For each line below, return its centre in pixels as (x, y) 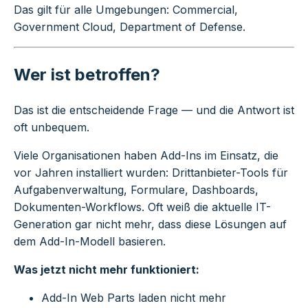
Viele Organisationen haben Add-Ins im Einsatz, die (146, 156)
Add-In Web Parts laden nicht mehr (134, 298)
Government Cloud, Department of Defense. (130, 27)
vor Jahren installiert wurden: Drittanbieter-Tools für (151, 173)
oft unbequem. (52, 128)
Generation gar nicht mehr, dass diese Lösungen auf (150, 224)
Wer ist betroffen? (87, 75)
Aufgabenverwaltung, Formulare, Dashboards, (136, 190)
